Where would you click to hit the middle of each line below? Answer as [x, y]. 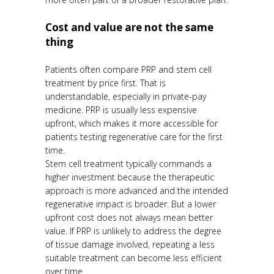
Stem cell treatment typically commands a [128, 164]
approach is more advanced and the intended [137, 191]
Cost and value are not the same [129, 28]
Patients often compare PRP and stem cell [128, 70]
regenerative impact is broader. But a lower [131, 204]
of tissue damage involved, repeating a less [130, 245]
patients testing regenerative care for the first [134, 137]
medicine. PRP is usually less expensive [121, 110]
